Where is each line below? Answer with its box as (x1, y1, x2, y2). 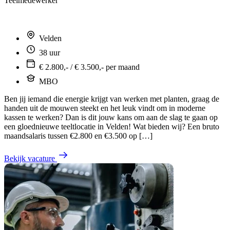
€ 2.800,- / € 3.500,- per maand (37, 62, 140, 71)
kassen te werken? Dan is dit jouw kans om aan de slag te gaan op (4, 112, 218, 122)
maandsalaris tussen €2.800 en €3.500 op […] (4, 131, 152, 140)
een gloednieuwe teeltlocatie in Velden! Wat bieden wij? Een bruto (4, 122, 219, 131)
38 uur (37, 48, 60, 57)
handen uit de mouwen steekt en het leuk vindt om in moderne (4, 103, 205, 112)
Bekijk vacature (4, 154, 55, 163)
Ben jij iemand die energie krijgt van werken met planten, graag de (4, 94, 219, 103)
